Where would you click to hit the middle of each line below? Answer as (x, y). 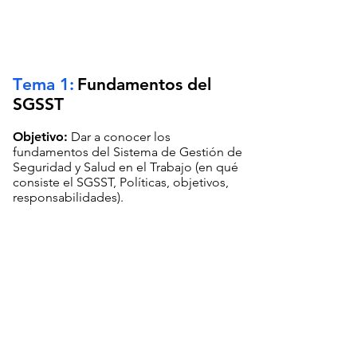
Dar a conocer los (119, 137)
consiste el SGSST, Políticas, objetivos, (121, 182)
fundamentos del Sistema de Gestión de (127, 152)
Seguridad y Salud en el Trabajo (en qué (126, 167)
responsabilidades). (68, 197)
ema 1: (48, 84)
